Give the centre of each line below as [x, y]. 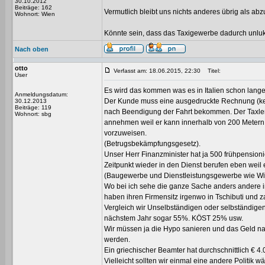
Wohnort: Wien [35, 14]
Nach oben [32, 49]
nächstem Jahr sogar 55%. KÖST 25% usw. [174, 218]
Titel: [211, 71]
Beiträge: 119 [33, 107]
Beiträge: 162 [33, 7]
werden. [117, 240]
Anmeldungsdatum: [41, 94]
